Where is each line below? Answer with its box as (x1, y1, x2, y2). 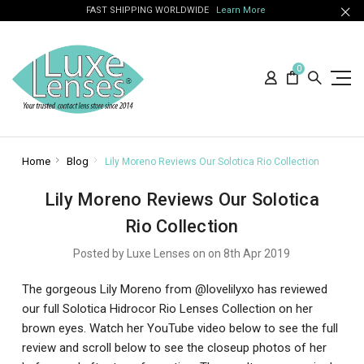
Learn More (215, 5, 266, 15)
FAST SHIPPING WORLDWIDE (85, 5, 216, 15)
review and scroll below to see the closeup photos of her (21, 340, 327, 355)
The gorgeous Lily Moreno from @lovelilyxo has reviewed (21, 281, 327, 297)
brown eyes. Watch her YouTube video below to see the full (21, 320, 338, 336)
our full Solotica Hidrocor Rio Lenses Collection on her (21, 301, 313, 316)
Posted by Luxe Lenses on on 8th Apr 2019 (73, 246, 291, 260)
